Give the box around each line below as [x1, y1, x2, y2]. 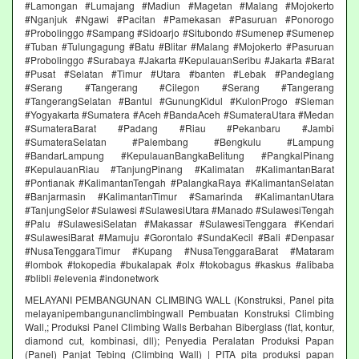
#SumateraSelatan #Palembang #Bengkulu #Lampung [25, 134, 334, 148]
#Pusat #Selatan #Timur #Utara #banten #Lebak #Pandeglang [25, 66, 334, 80]
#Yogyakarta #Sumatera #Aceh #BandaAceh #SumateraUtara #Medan [25, 107, 334, 121]
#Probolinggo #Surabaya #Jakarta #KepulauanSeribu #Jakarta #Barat [25, 52, 334, 67]
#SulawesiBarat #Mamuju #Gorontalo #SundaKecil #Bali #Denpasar [25, 229, 334, 244]
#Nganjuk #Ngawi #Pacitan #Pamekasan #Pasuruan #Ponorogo [25, 11, 334, 26]
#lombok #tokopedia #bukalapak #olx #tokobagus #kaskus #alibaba [25, 256, 334, 271]
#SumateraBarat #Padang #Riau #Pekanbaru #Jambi [25, 120, 334, 135]
